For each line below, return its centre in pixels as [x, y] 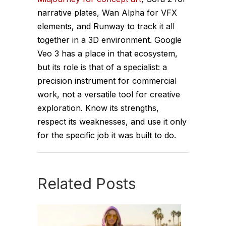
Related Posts [87, 184]
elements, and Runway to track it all [106, 26]
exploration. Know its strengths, [98, 108]
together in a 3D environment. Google [109, 40]
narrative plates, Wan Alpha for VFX [107, 13]
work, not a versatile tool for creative [109, 95]
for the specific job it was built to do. [107, 135]
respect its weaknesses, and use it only [112, 122]
